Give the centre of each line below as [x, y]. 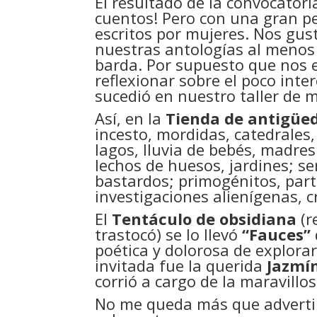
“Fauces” [277, 234]
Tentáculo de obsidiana [204, 219]
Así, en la [131, 118]
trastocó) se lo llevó [169, 234]
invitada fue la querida [181, 265]
